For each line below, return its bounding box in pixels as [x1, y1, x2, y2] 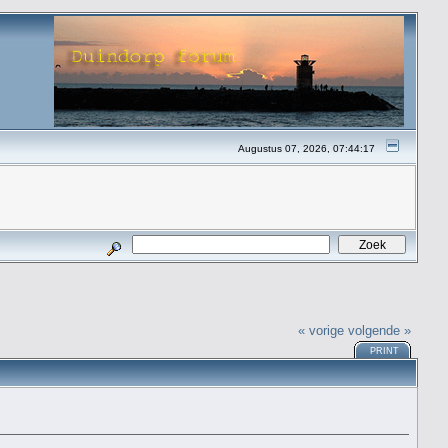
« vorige [298, 322, 345, 338]
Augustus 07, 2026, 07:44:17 [238, 143, 376, 154]
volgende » [348, 322, 412, 338]
